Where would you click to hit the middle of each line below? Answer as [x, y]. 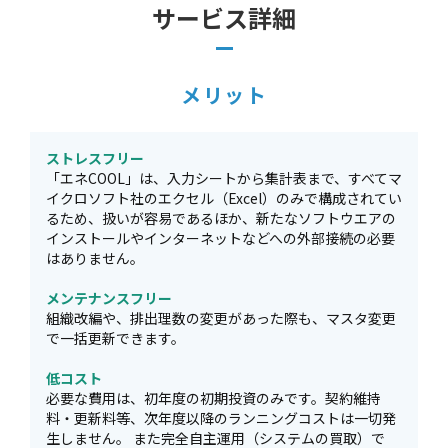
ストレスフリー [95, 158]
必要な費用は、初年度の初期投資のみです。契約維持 [213, 398]
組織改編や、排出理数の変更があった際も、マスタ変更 [221, 318]
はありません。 [95, 258]
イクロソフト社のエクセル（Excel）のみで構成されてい [224, 198]
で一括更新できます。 [115, 338]
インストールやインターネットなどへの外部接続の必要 [220, 238]
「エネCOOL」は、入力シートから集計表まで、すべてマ [224, 178]
